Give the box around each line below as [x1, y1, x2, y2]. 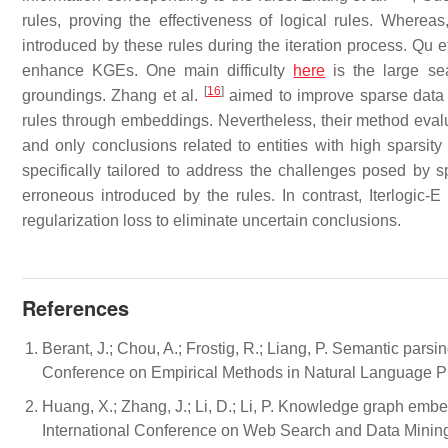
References [22, 293, 129, 322]
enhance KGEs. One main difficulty [22, 62, 294, 79]
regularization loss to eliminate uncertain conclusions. [22, 212, 401, 229]
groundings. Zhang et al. [22, 87, 204, 104]
